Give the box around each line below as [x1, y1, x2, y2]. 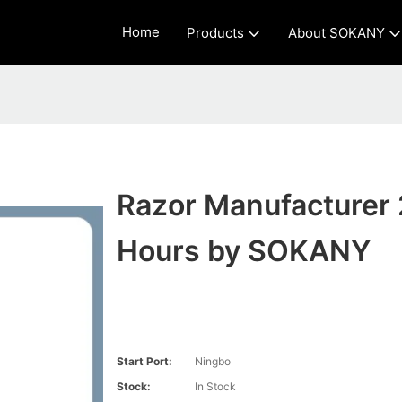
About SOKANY [287, 24, 385, 42]
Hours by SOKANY [116, 233, 371, 269]
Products [186, 24, 244, 42]
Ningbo [194, 354, 231, 369]
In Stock [194, 380, 236, 394]
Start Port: [116, 354, 172, 369]
